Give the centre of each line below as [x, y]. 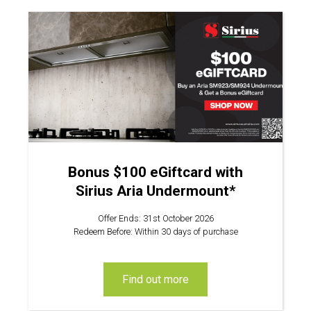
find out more [159, 279]
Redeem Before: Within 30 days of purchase [155, 231]
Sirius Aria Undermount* [155, 191]
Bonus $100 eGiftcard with [155, 172]
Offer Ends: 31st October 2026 [155, 218]
